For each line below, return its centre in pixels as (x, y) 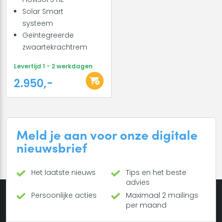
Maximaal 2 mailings (162, 195)
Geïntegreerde (48, 35)
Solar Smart (43, 11)
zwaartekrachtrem (55, 47)
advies (138, 182)
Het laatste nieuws (63, 172)
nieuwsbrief (52, 147)
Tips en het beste (156, 172)
